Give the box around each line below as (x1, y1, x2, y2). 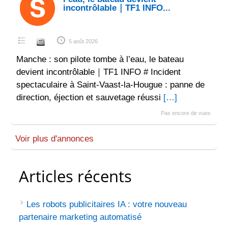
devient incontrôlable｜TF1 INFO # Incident (16, 67, 181, 77)
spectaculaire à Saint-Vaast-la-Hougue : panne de (16, 79, 205, 90)
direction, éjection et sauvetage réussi (16, 92, 163, 102)
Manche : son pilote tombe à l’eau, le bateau (16, 54, 184, 64)
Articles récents (19, 165, 132, 187)
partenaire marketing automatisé (19, 212, 142, 222)
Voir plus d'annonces (15, 134, 94, 144)
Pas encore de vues (161, 109, 211, 116)
